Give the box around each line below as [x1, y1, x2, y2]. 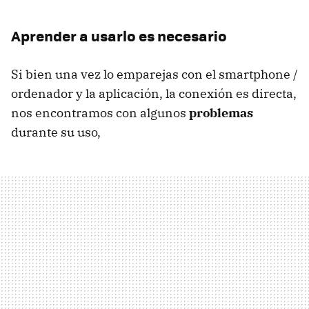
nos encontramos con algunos [11, 105, 189, 121]
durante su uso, [11, 124, 101, 141]
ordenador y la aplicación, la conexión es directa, [11, 86, 297, 102]
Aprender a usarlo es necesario [11, 25, 227, 47]
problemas [189, 105, 253, 121]
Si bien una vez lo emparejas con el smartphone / [11, 66, 298, 83]
